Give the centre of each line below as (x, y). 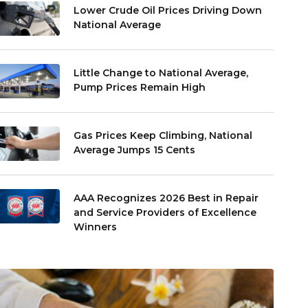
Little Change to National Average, (161, 73)
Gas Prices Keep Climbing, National (163, 135)
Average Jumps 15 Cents (135, 150)
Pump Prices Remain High (140, 87)
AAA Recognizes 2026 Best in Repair (166, 198)
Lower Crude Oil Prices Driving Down (168, 10)
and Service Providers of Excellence (165, 212)
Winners (96, 227)
